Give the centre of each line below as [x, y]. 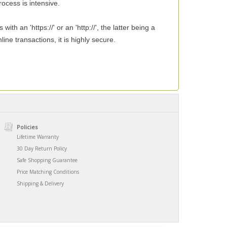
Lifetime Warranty [38, 137]
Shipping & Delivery [40, 183]
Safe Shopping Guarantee [47, 160]
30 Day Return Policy [42, 148]
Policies [27, 127]
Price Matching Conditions [48, 172]
